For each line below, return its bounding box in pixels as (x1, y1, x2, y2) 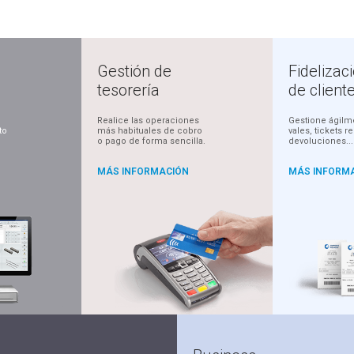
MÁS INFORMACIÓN (97, 166, 190, 178)
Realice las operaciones (97, 115, 200, 126)
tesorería (97, 81, 160, 100)
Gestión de (97, 62, 172, 81)
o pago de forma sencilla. (97, 136, 206, 147)
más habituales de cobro (97, 126, 203, 137)
